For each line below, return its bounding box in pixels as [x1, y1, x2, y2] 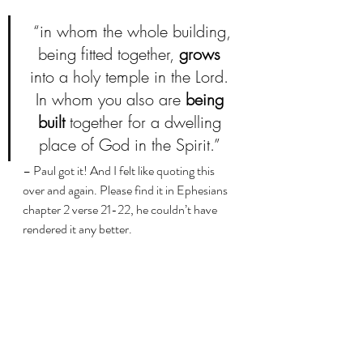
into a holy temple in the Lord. [30, 66, 233, 88]
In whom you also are [35, 88, 186, 111]
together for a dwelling [64, 111, 226, 134]
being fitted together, [38, 43, 179, 66]
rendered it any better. [23, 220, 135, 239]
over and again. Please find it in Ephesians [23, 181, 230, 200]
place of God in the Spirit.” [39, 134, 224, 156]
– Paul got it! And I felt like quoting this [23, 161, 217, 181]
